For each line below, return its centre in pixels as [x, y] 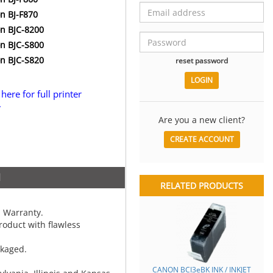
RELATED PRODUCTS [202, 186]
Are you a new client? [202, 120]
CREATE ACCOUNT [202, 139]
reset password [202, 61]
